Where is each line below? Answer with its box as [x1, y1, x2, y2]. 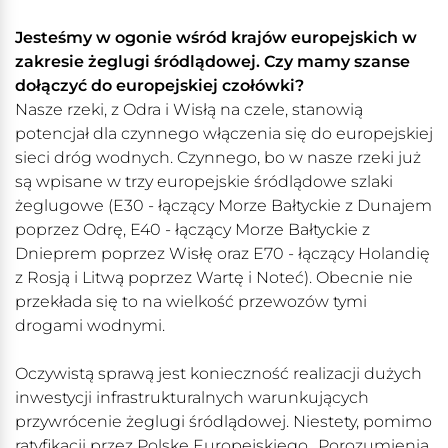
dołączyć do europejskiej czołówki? [15, 76, 304, 96]
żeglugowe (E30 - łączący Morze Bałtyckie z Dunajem [15, 196, 432, 216]
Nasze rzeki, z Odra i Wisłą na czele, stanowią [15, 100, 363, 120]
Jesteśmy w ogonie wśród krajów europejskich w [15, 28, 417, 48]
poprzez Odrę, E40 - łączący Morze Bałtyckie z [15, 220, 370, 240]
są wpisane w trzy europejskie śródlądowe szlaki [15, 172, 393, 192]
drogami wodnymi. [15, 316, 165, 336]
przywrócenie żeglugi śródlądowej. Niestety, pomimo [15, 412, 432, 432]
